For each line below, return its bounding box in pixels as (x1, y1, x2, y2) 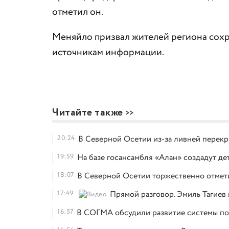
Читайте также (52, 105, 123, 120)
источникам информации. (52, 45, 164, 60)
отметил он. (52, 5, 103, 19)
